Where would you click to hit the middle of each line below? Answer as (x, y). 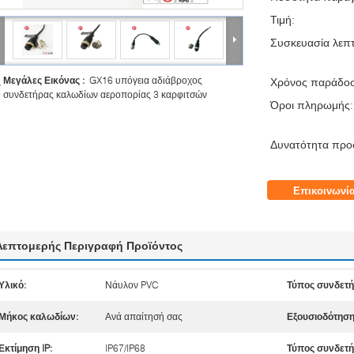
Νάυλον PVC (132, 284)
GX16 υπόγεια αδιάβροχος (146, 80)
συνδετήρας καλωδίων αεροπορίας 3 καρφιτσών (105, 94)
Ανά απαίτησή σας (144, 316)
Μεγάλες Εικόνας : (46, 80)
